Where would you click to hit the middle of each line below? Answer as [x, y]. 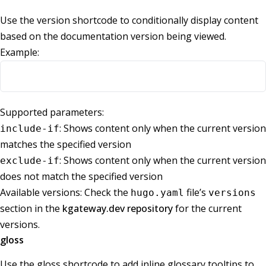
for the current [207, 209]
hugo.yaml [157, 193]
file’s [196, 193]
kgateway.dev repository [118, 209]
